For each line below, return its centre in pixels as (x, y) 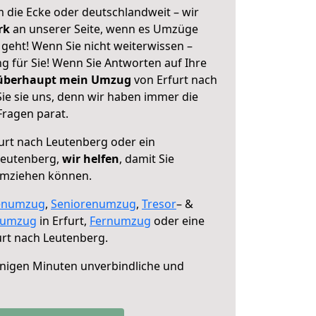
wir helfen (91, 159)
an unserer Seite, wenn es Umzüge (105, 29)
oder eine (178, 221)
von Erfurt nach (174, 80)
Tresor (159, 204)
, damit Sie (147, 159)
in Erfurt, (63, 221)
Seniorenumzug (93, 204)
